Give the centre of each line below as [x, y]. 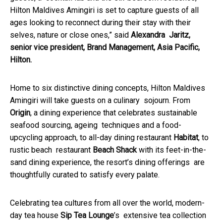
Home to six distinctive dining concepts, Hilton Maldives [108, 88]
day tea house [35, 216]
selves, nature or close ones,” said [70, 35]
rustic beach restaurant [51, 150]
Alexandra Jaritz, [161, 35]
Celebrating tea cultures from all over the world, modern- [107, 203]
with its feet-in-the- [172, 150]
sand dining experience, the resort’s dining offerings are [107, 163]
